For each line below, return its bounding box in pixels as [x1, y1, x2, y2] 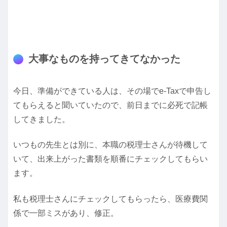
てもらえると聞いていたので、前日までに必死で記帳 [13, 101, 208, 110]
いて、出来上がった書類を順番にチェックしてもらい [13, 155, 208, 164]
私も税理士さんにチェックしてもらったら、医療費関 [13, 194, 208, 203]
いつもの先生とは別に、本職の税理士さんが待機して [13, 140, 208, 149]
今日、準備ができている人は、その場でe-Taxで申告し [13, 87, 211, 96]
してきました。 [13, 115, 70, 124]
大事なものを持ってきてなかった [28, 53, 180, 64]
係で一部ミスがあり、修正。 [13, 208, 119, 217]
